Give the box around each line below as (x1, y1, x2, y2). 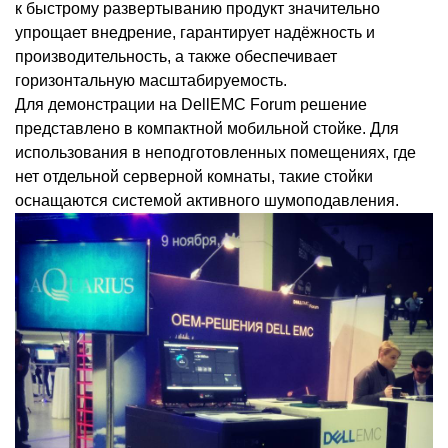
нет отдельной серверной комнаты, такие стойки (15, 168, 373, 185)
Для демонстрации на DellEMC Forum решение (15, 96, 367, 113)
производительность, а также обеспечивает (15, 48, 337, 65)
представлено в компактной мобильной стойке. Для (15, 120, 399, 137)
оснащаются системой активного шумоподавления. (15, 192, 399, 209)
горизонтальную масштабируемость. (15, 72, 291, 89)
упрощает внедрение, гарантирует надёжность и (15, 24, 375, 41)
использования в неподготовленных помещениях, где (15, 144, 416, 161)
